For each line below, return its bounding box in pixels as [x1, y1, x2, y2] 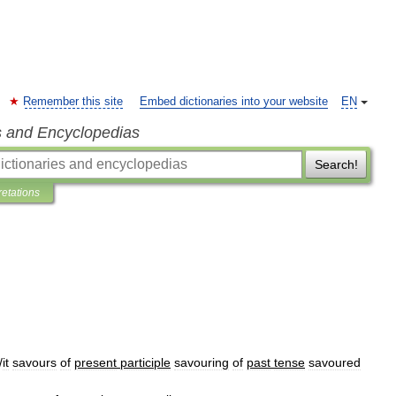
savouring [174, 355, 229, 369]
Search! [314, 157, 358, 171]
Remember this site [23, 95, 123, 108]
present [74, 355, 117, 369]
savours [12, 355, 57, 369]
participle [120, 355, 171, 369]
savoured [308, 355, 361, 369]
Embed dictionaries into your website [140, 95, 328, 108]
